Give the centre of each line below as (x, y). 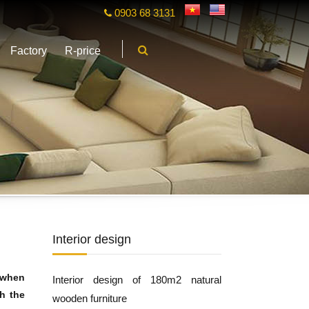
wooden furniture (90, 298)
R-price (83, 51)
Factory (29, 51)
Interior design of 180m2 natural (137, 280)
